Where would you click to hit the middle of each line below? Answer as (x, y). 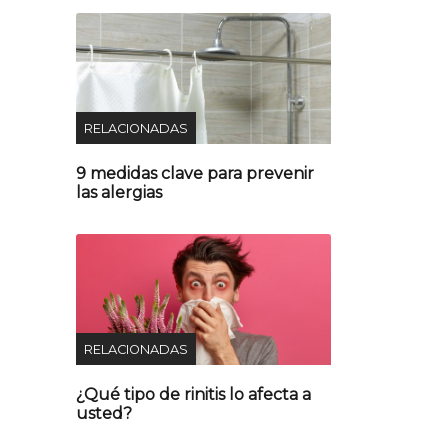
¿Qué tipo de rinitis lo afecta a (193, 395)
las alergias (119, 193)
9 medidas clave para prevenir (195, 174)
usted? (104, 414)
